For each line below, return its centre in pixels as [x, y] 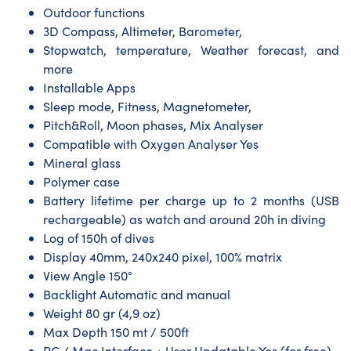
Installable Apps [89, 87]
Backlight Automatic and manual [137, 294]
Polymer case [81, 181]
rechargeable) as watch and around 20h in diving [185, 219]
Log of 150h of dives [99, 237]
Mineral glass [82, 162]
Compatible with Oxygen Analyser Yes [151, 143]
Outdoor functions [94, 12]
